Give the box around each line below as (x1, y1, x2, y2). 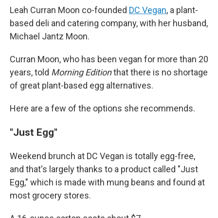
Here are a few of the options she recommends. (10, 103, 195, 113)
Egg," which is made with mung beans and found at (10, 177, 205, 187)
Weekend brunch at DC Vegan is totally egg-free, (10, 151, 195, 161)
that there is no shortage (111, 67, 208, 77)
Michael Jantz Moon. (10, 31, 90, 41)
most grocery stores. (10, 190, 91, 200)
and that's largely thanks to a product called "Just (10, 164, 198, 174)
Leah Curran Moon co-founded (10, 5, 129, 15)
